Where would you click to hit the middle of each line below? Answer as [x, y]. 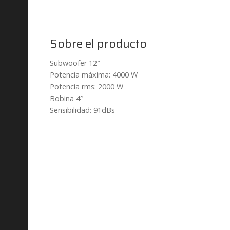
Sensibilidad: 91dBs [82, 110]
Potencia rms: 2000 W [86, 87]
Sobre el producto [98, 44]
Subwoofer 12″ [75, 63]
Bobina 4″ [66, 99]
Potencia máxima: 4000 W [93, 75]
